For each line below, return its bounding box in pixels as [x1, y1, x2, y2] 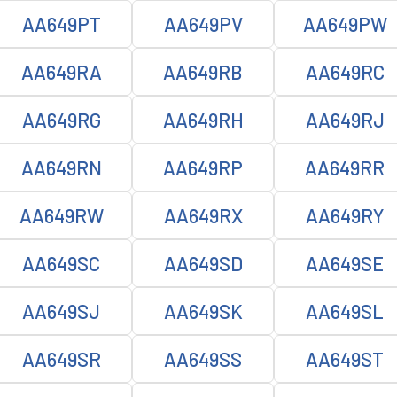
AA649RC [305, 60, 385, 83]
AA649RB [163, 60, 243, 83]
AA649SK [163, 300, 243, 323]
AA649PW [302, 12, 387, 35]
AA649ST [306, 347, 384, 370]
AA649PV [163, 12, 243, 35]
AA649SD [163, 252, 243, 275]
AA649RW [19, 204, 104, 227]
